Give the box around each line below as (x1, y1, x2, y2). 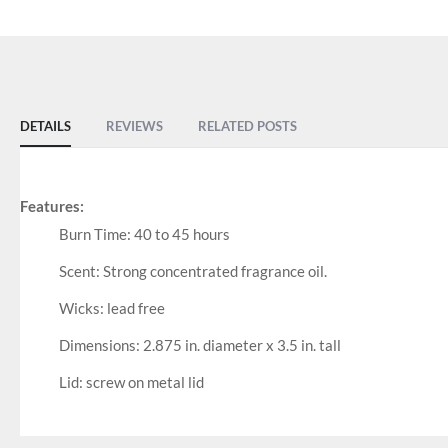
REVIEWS (106, 118, 163, 135)
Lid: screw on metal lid (58, 373, 204, 392)
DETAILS (20, 118, 71, 135)
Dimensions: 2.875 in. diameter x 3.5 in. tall (58, 336, 341, 355)
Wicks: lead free (58, 299, 165, 318)
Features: (20, 197, 84, 216)
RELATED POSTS (198, 118, 297, 135)
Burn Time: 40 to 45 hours (58, 225, 230, 244)
